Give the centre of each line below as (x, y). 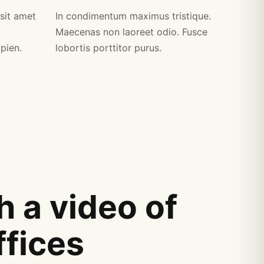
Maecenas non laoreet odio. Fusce (132, 32)
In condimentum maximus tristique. (133, 16)
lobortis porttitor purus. (109, 48)
